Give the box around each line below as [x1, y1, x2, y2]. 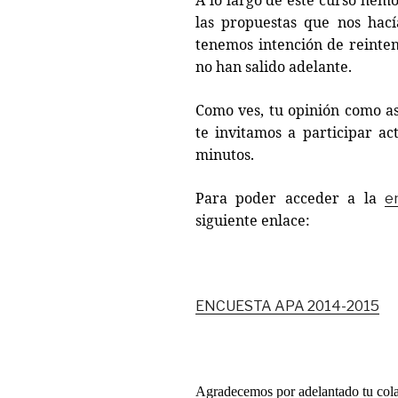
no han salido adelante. [195, 56, 352, 76]
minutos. [195, 144, 254, 164]
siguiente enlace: [195, 210, 310, 230]
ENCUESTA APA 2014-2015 [195, 297, 379, 314]
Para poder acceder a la [195, 187, 386, 208]
